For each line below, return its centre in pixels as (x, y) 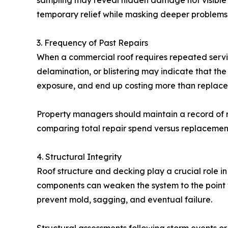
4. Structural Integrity (79, 157)
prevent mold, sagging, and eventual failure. (124, 199)
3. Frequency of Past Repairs (92, 43)
